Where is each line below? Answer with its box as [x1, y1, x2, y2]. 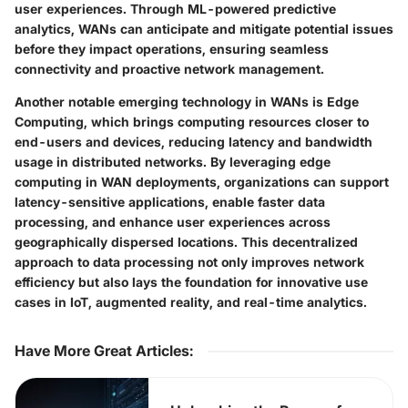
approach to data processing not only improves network [15, 253, 364, 270]
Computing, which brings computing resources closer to [15, 113, 369, 129]
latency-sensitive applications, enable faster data [15, 193, 325, 209]
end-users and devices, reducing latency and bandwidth [15, 133, 372, 149]
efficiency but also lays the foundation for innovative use [15, 273, 368, 290]
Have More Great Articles [15, 341, 189, 360]
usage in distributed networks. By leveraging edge [15, 153, 331, 169]
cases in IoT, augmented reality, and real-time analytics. [15, 293, 367, 310]
